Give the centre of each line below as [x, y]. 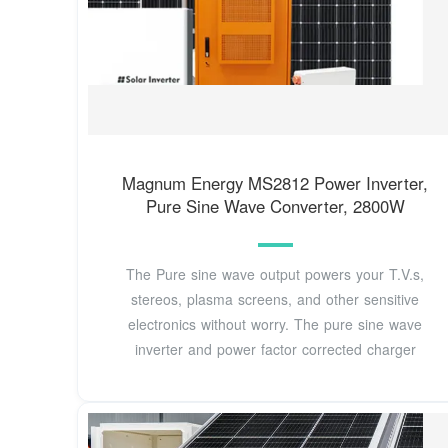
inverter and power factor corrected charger [275, 348]
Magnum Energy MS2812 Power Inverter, [275, 183]
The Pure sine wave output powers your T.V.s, [275, 273]
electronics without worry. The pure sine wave [275, 323]
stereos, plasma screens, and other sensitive [275, 298]
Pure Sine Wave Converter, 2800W [275, 206]
